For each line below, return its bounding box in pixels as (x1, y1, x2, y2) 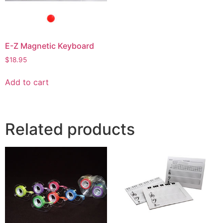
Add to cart (5, 77, 49, 88)
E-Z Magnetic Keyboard (5, 41, 94, 51)
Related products (5, 119, 135, 139)
